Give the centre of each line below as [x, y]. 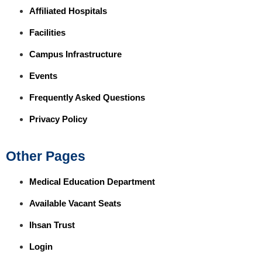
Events [43, 76]
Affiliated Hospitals [68, 11]
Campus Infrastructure [75, 54]
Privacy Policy [58, 119]
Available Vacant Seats [75, 204]
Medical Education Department [92, 182]
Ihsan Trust [52, 225]
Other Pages [46, 156]
